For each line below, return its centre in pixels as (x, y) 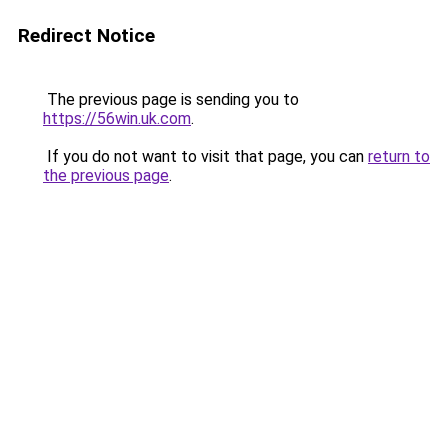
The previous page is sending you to (171, 99)
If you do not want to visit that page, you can (205, 156)
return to (399, 156)
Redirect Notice (86, 35)
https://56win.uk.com (117, 118)
